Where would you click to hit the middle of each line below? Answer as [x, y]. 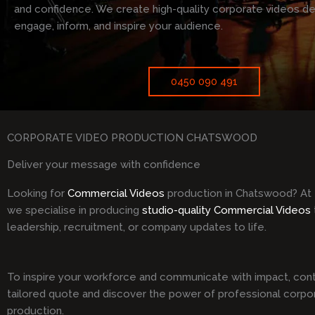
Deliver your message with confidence [104, 165]
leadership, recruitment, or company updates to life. [137, 227]
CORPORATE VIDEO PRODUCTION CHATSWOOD [132, 138]
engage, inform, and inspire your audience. [118, 26]
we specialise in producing [75, 211]
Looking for [37, 194]
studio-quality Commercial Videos [226, 211]
